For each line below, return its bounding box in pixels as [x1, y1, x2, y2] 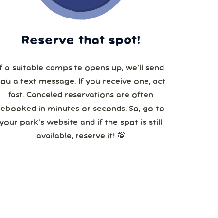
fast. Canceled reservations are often [8, 92, 153, 99]
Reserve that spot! [21, 36, 141, 46]
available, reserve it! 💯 [36, 133, 125, 140]
